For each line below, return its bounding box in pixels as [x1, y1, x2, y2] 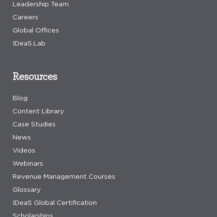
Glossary [13, 186, 41, 193]
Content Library [13, 107, 64, 114]
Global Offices [13, 26, 59, 33]
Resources [13, 69, 57, 82]
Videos [13, 146, 35, 154]
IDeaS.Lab [13, 39, 46, 46]
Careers [13, 13, 38, 20]
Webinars [13, 159, 43, 167]
